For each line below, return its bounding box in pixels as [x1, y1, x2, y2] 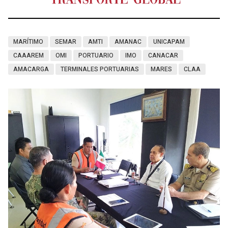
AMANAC [115, 37, 141, 47]
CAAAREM [13, 51, 44, 61]
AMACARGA [13, 65, 49, 74]
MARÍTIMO [13, 37, 43, 47]
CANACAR [148, 51, 178, 61]
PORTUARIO [78, 51, 113, 61]
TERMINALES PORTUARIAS [61, 65, 139, 74]
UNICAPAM [153, 37, 185, 47]
